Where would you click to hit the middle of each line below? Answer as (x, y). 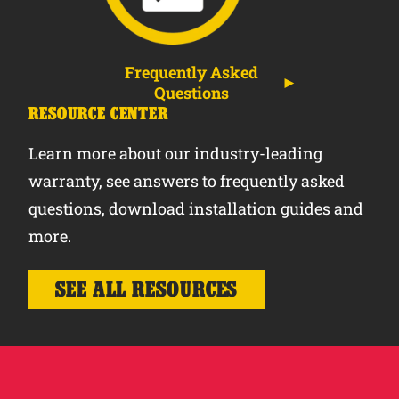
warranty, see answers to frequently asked (186, 180)
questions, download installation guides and (195, 208)
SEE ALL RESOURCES (147, 289)
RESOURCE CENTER (98, 113)
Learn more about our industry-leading (175, 153)
